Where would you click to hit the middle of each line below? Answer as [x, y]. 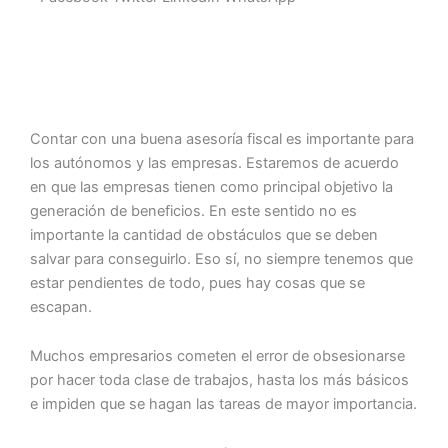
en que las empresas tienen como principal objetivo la [211, 186]
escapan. [61, 306]
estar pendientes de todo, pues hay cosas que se [197, 282]
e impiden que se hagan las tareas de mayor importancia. [223, 404]
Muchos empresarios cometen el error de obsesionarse [217, 356]
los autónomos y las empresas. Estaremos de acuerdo [214, 162]
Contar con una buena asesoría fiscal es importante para [222, 138]
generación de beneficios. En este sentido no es [193, 210]
